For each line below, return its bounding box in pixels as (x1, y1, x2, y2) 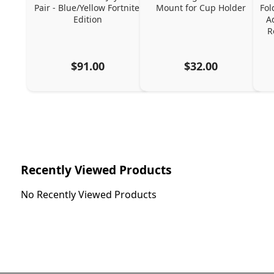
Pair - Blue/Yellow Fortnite (34, 1, 139, 13)
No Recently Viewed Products (20, 187, 157, 201)
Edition (73, 13, 103, 25)
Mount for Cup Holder (156, 1, 246, 13)
